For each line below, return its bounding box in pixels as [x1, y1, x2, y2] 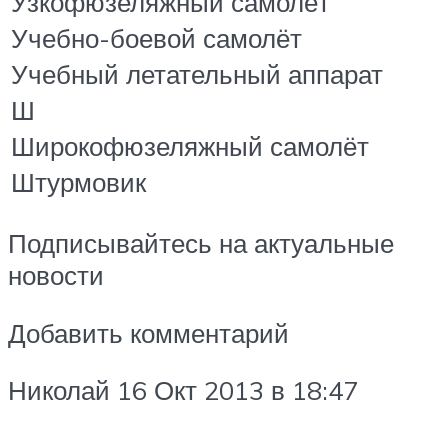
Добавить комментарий [8, 316, 289, 349]
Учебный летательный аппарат [11, 58, 383, 91]
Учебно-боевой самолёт [11, 22, 302, 55]
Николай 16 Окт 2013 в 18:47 [8, 374, 358, 407]
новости [8, 258, 104, 291]
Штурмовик [11, 166, 146, 199]
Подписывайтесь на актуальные [8, 226, 394, 259]
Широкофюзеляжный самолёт [11, 130, 369, 163]
